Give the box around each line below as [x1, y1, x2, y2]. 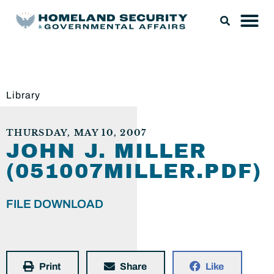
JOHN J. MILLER [6, 140, 207, 162]
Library [6, 90, 40, 100]
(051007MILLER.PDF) [6, 160, 262, 182]
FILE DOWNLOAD [6, 198, 103, 210]
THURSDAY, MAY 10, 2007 [6, 128, 147, 138]
